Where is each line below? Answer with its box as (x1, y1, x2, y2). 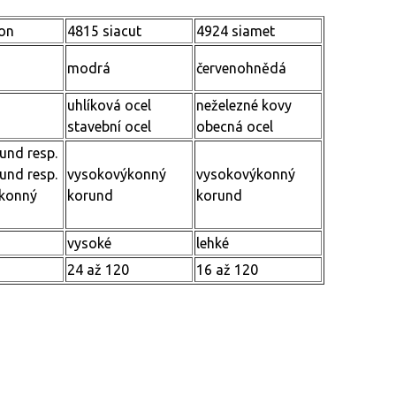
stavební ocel (67, 118, 151, 134)
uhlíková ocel (67, 97, 151, 113)
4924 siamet (196, 23, 275, 39)
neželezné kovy (196, 97, 292, 113)
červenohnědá (196, 60, 286, 76)
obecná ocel (196, 118, 273, 134)
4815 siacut (67, 23, 141, 39)
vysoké (67, 235, 111, 251)
